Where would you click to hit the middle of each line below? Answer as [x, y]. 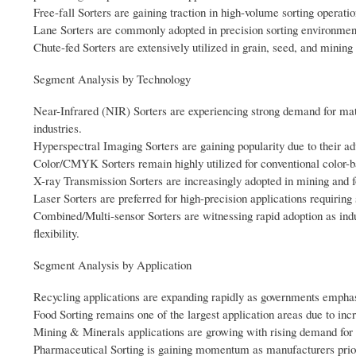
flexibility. [56, 233]
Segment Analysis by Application [112, 265]
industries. [58, 128]
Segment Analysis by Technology [112, 79]
